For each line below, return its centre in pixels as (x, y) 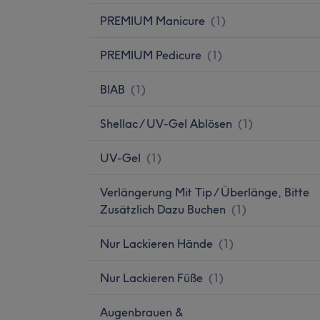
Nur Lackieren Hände (156, 243)
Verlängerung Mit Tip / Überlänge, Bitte (205, 192)
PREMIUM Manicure (152, 20)
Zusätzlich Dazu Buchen (163, 209)
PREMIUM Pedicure (151, 55)
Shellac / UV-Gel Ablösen (166, 123)
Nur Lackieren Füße (151, 277)
